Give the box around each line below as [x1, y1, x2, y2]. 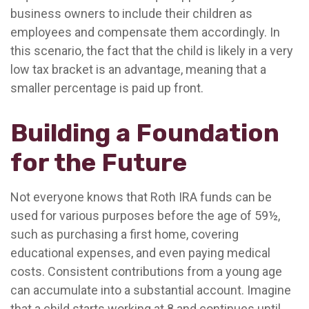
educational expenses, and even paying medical [10, 246, 270, 260]
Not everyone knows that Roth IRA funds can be [10, 190, 272, 204]
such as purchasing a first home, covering [10, 227, 239, 241]
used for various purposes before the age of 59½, [10, 208, 280, 223]
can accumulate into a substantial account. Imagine [10, 283, 291, 297]
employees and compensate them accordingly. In [10, 25, 280, 39]
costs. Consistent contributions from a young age [10, 264, 282, 279]
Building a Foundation [10, 118, 279, 148]
